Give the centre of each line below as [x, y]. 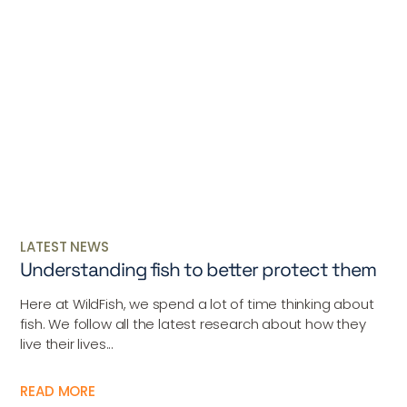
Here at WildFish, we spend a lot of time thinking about [197, 303]
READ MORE [58, 391]
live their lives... [67, 343]
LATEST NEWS [65, 246]
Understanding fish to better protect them [199, 269]
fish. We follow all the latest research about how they [193, 323]
